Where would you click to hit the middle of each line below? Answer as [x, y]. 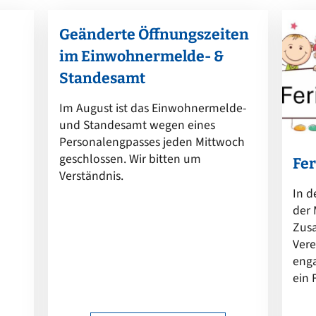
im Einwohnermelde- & [141, 57]
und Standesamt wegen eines [137, 126]
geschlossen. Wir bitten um [130, 159]
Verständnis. [91, 176]
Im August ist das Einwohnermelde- [152, 109]
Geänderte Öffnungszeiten [154, 35]
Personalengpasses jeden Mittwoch [152, 142]
